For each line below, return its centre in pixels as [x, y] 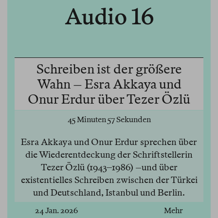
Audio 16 [109, 17]
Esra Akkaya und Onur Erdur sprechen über [109, 142]
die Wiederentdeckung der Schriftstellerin [109, 155]
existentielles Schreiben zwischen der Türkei [109, 180]
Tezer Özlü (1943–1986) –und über [109, 167]
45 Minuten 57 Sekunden [109, 120]
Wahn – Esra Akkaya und [109, 84]
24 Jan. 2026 [56, 211]
